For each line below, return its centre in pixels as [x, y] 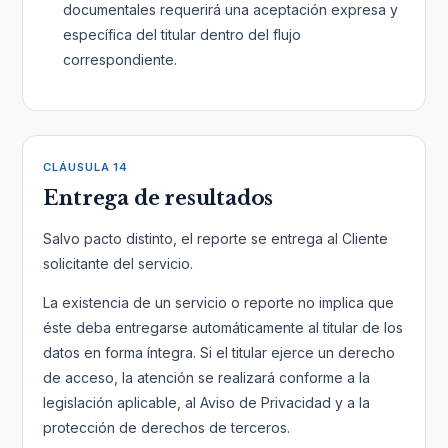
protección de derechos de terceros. [167, 427]
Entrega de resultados [158, 198]
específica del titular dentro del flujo [182, 34]
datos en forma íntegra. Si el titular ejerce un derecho [219, 352]
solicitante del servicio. [118, 263]
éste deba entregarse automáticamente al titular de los [223, 327]
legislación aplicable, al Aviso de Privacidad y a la [207, 402]
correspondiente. [120, 59]
